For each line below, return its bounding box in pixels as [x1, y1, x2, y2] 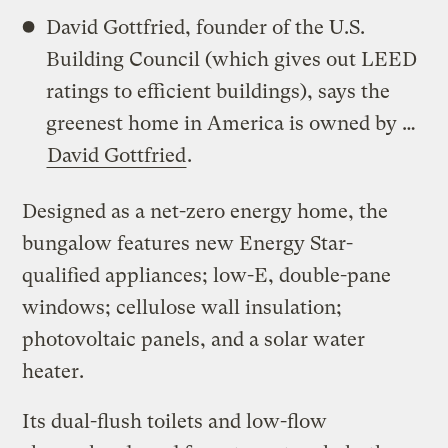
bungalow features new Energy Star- [22, 231, 354, 255]
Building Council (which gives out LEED [46, 47, 418, 71]
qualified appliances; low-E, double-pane [22, 263, 392, 287]
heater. [22, 359, 85, 383]
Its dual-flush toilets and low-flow [22, 409, 328, 433]
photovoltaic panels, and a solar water [22, 327, 366, 351]
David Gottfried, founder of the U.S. [46, 15, 366, 39]
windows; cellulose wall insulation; [22, 295, 343, 319]
